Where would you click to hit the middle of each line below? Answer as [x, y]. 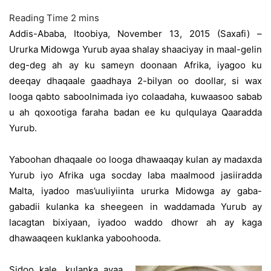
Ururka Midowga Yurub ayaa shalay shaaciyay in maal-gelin [135, 49]
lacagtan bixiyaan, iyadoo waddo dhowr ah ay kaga [135, 222]
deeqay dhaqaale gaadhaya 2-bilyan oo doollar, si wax [135, 81]
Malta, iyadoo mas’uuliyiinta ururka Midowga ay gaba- [135, 191]
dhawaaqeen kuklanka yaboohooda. [85, 238]
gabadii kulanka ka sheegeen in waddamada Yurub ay [135, 207]
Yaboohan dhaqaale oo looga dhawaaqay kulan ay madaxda [135, 159]
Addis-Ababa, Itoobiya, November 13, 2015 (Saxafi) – [135, 34]
